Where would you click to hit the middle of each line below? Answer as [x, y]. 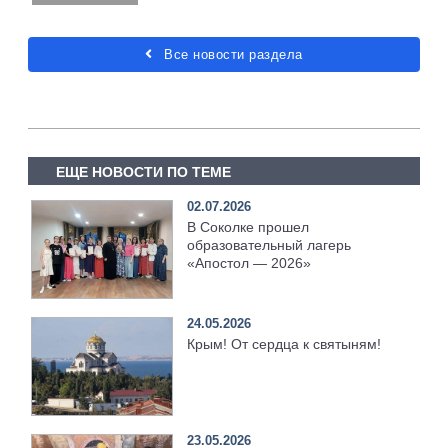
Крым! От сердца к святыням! [284, 343]
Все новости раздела [231, 55]
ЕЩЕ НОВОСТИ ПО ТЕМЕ [143, 172]
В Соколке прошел [248, 226]
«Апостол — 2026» [249, 262]
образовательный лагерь [269, 244]
